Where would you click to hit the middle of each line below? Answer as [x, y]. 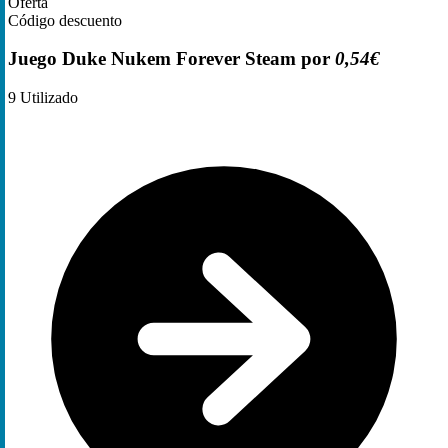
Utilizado [47, 98]
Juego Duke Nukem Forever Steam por [171, 59]
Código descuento [65, 20]
